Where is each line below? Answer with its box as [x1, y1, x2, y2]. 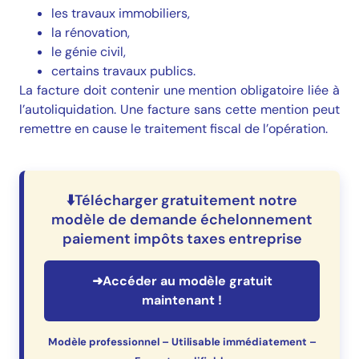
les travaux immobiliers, [51, 4, 190, 22]
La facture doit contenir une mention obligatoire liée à [19, 81, 340, 99]
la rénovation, [51, 23, 130, 41]
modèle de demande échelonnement [51, 209, 313, 229]
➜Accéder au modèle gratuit [91, 272, 272, 289]
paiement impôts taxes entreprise [62, 228, 302, 248]
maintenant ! [142, 291, 222, 309]
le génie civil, [51, 42, 126, 60]
